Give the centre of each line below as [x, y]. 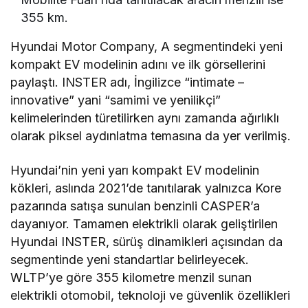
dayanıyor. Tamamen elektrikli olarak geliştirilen [144, 224]
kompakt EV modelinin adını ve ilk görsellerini [138, 65]
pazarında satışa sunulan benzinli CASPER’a [135, 206]
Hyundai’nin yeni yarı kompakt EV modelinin [135, 170]
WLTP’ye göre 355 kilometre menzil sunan [131, 278]
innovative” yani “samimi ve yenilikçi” [116, 100]
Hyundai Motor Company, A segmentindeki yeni [147, 47]
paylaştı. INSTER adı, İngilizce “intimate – [128, 82]
